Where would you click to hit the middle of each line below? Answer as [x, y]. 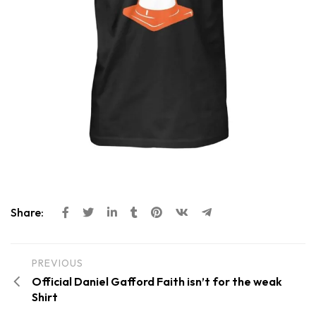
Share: [28, 212]
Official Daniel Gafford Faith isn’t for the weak [157, 281]
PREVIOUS [57, 263]
